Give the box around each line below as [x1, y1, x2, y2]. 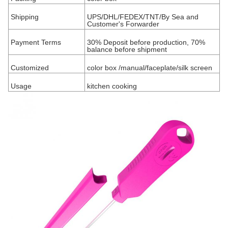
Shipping [11, 13, 39, 21]
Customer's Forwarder [87, 20, 159, 28]
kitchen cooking [87, 82, 137, 90]
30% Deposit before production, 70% [87, 38, 205, 46]
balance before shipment [87, 45, 167, 53]
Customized [11, 64, 49, 72]
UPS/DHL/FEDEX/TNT [87, 13, 159, 21]
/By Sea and [159, 13, 198, 21]
